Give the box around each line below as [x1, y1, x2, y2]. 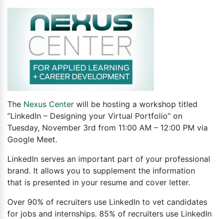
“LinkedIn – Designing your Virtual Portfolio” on [7, 110, 182, 121]
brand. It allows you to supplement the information [7, 165, 195, 175]
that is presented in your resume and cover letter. [7, 177, 190, 187]
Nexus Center [23, 99, 74, 109]
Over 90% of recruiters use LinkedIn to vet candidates [7, 197, 207, 207]
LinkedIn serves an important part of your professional [7, 153, 210, 164]
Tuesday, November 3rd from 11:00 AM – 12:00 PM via [7, 122, 208, 132]
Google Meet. [7, 134, 57, 144]
